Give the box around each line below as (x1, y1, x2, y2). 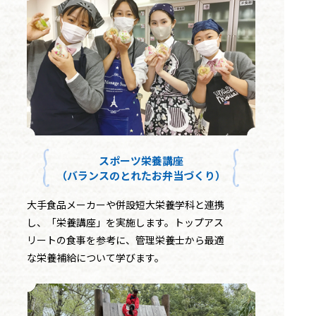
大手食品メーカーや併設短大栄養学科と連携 (27, 197, 224, 212)
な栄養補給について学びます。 (27, 250, 164, 265)
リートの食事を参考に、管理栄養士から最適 (27, 232, 224, 247)
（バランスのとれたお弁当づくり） (56, 168, 226, 183)
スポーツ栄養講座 (99, 153, 183, 169)
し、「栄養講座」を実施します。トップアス (27, 214, 224, 229)
